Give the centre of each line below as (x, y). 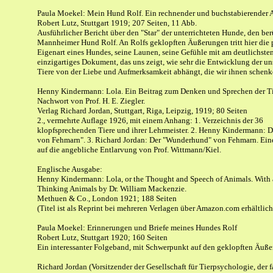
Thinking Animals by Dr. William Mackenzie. (112, 189)
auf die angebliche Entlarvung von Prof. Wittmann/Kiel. (129, 150)
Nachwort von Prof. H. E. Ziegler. (91, 101)
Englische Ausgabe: (70, 169)
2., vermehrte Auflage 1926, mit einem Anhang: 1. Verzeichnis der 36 (150, 120)
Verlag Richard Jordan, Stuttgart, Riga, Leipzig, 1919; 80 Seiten (142, 111)
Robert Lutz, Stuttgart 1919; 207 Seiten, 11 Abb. (117, 23)
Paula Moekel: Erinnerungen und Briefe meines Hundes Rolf (137, 228)
